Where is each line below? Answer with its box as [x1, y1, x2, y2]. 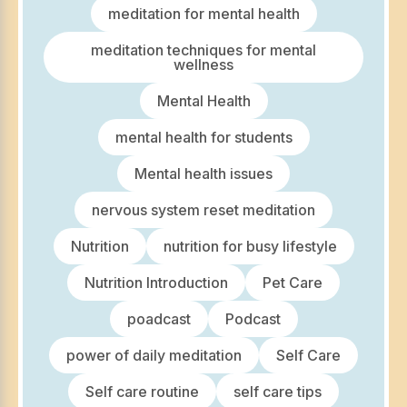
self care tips [233, 382, 322, 402]
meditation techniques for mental [91, 41, 316, 60]
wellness [174, 55, 233, 74]
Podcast [224, 310, 281, 329]
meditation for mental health [107, 5, 300, 24]
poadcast [126, 310, 191, 329]
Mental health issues [134, 164, 273, 184]
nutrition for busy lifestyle [163, 237, 337, 256]
